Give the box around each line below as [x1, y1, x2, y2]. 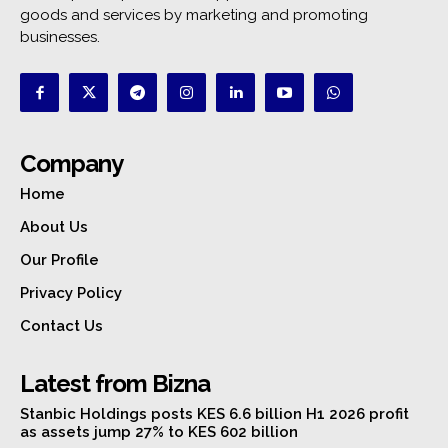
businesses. [20, 28, 100, 47]
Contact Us [20, 317, 103, 336]
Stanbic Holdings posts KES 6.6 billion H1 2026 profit [20, 405, 409, 424]
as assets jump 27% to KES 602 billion [20, 423, 298, 442]
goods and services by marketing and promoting [20, 6, 368, 25]
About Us [20, 218, 88, 237]
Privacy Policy [20, 284, 122, 303]
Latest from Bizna [20, 369, 210, 399]
